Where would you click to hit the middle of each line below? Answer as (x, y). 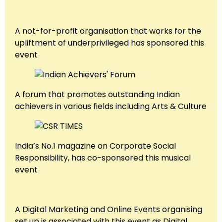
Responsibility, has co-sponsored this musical (103, 158)
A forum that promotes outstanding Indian (97, 95)
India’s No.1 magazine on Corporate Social (95, 146)
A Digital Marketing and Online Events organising (109, 210)
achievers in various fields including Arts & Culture (111, 107)
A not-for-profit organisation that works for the (108, 31)
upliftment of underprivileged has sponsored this (110, 43)
